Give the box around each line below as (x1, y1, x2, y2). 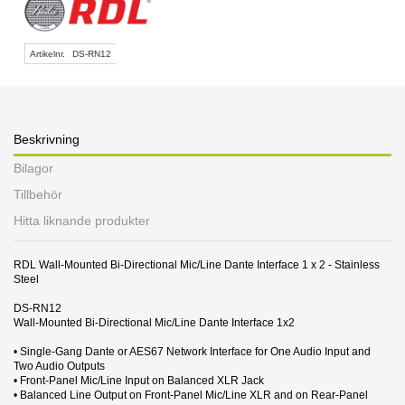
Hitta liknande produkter (14, 213, 150, 228)
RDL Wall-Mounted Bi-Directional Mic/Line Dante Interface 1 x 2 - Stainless (14, 258, 380, 271)
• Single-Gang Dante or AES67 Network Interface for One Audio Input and (14, 344, 371, 358)
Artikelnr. (29, 49, 65, 60)
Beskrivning (14, 133, 80, 147)
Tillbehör (14, 187, 62, 202)
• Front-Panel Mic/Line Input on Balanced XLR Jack (14, 373, 264, 387)
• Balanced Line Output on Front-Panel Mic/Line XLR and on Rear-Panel (14, 388, 368, 401)
